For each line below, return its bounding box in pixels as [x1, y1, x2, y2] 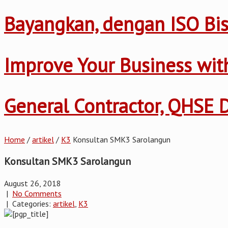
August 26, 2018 [4, 178, 61, 188]
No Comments [12, 188, 62, 198]
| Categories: [4, 198, 53, 209]
